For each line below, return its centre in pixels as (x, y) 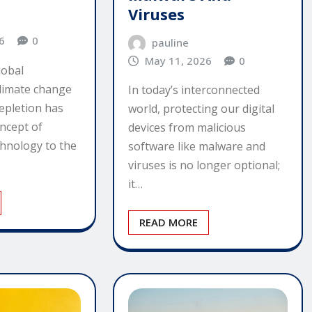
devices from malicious (187, 128)
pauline (171, 42)
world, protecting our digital (201, 109)
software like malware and (196, 147)
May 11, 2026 (179, 60)
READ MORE (168, 223)
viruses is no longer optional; (204, 165)
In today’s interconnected (194, 90)
